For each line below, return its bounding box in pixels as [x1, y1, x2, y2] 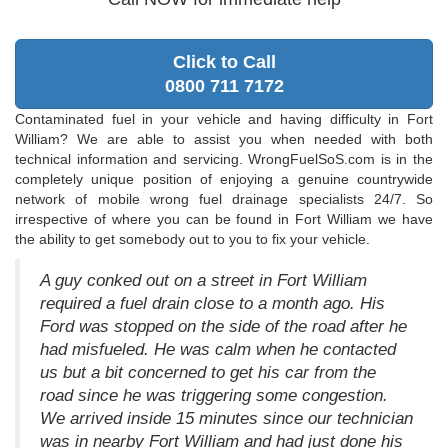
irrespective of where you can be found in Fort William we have [15, 211, 433, 228]
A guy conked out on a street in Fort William [40, 271, 367, 291]
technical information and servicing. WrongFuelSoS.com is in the [15, 151, 433, 168]
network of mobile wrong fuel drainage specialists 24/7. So [15, 191, 433, 208]
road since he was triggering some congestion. [40, 386, 388, 406]
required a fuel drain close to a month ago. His [40, 294, 385, 314]
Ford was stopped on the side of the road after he [40, 317, 407, 337]
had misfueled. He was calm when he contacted [40, 340, 396, 360]
